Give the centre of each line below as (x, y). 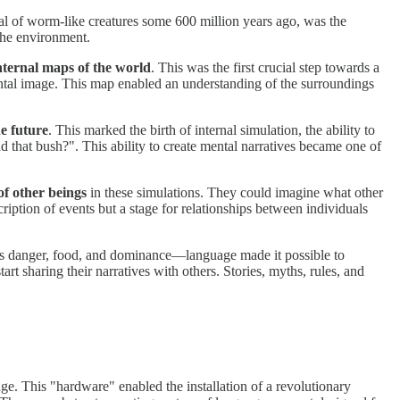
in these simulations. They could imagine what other (235, 192)
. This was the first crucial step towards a (265, 67)
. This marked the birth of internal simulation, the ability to (212, 129)
